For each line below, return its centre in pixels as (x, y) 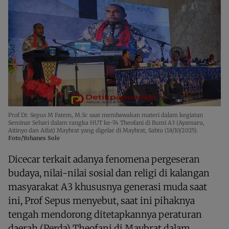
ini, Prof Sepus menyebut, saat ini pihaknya (101, 200)
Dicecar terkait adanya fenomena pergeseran (104, 159)
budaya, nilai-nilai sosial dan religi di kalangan (109, 173)
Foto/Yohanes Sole (34, 138)
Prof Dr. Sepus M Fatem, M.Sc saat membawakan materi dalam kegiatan (106, 115)
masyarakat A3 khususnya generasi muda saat (108, 187)
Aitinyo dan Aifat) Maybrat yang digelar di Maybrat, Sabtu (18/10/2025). (103, 130)
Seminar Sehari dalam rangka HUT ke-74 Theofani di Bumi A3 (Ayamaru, (106, 122)
